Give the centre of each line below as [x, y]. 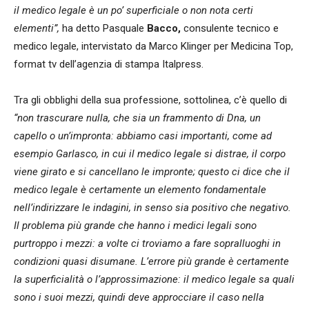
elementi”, [37, 28]
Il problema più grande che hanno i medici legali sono [135, 225]
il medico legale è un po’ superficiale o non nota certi [133, 10]
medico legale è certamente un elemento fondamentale [140, 189]
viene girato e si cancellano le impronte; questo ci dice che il [152, 171]
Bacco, [164, 28]
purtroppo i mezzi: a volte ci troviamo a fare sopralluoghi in [147, 243]
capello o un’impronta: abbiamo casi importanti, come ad [143, 136]
